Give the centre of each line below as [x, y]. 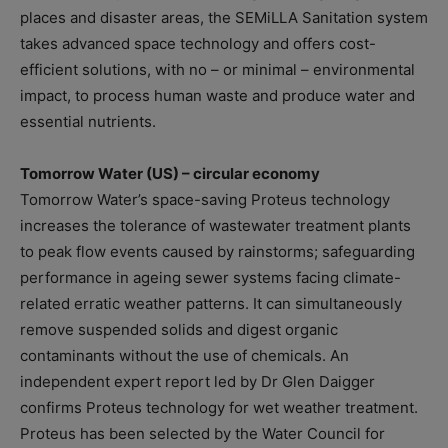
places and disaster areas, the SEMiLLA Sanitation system [224, 18]
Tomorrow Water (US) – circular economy [170, 174]
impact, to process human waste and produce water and [217, 96]
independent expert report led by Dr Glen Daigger [197, 382]
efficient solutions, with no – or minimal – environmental [217, 70]
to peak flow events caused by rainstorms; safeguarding [217, 252]
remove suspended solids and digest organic [179, 330]
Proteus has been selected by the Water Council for [202, 434]
